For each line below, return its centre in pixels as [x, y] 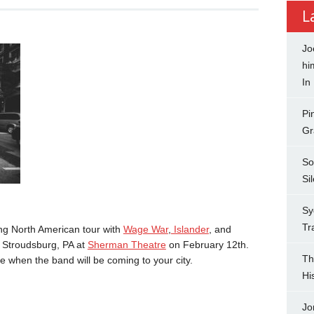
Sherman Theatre [127, 244]
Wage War [145, 229]
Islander [190, 229]
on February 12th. [207, 244]
